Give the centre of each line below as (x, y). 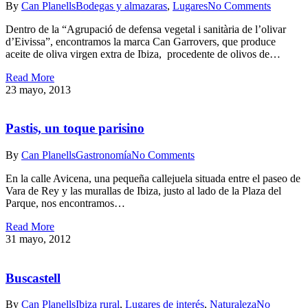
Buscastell (33, 278)
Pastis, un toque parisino (75, 129)
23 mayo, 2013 (38, 89)
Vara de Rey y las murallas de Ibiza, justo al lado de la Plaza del (143, 191)
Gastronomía (103, 155)
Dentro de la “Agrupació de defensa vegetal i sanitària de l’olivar (146, 29)
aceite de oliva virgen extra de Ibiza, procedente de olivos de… (143, 54)
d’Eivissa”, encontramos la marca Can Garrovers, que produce (141, 41)
